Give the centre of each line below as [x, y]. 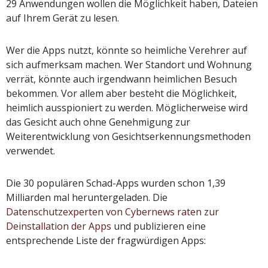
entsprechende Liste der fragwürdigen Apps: [106, 241]
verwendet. [31, 151]
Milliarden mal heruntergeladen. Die [87, 198]
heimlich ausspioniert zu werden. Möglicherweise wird [127, 108]
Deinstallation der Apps [60, 226]
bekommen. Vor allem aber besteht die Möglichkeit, [121, 94]
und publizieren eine [160, 226]
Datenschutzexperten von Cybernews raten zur [112, 212]
